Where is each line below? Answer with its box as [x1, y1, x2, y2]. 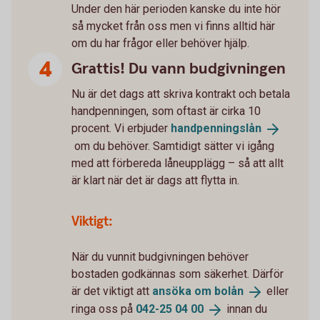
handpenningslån [171, 121, 261, 136]
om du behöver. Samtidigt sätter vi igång [71, 139, 274, 154]
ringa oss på [71, 301, 136, 316]
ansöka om [152, 284, 214, 299]
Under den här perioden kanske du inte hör [71, 2, 281, 16]
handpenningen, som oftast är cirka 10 [71, 104, 261, 119]
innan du [224, 301, 267, 316]
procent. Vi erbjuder [71, 121, 171, 136]
